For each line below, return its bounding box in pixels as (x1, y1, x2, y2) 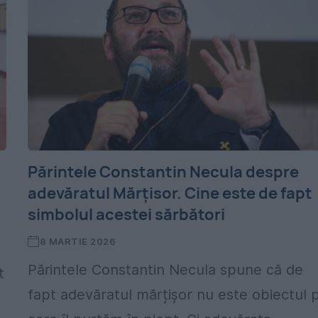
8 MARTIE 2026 (39, 236, 116, 247)
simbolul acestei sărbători (28, 204, 226, 225)
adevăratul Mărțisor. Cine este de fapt (28, 182, 313, 204)
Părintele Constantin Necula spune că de (28, 261, 304, 278)
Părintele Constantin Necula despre (28, 161, 300, 182)
